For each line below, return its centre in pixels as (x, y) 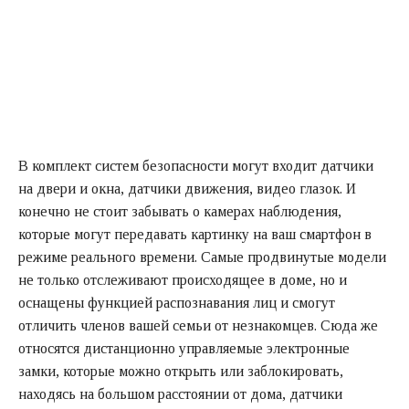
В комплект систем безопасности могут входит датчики (196, 165)
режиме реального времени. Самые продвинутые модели (202, 257)
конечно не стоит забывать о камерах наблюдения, (180, 211)
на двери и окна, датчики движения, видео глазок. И (187, 188)
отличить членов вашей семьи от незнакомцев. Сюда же (198, 325)
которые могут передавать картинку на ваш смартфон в (195, 234)
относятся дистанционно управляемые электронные (184, 348)
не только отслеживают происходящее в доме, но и (183, 279)
